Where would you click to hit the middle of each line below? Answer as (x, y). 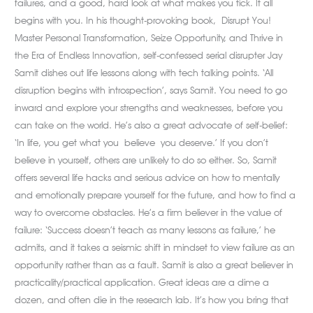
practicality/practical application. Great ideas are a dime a (142, 282)
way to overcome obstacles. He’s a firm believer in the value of (149, 212)
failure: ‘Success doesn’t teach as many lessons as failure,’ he (145, 230)
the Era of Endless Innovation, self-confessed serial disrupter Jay (149, 55)
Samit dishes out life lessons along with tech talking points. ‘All (144, 72)
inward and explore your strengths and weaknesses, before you (149, 107)
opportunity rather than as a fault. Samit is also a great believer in (154, 264)
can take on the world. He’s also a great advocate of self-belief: (152, 125)
